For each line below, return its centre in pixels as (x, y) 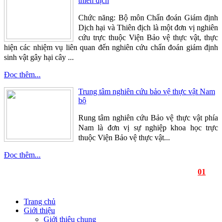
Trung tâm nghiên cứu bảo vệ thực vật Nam (147, 91)
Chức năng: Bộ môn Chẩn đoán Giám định (148, 17)
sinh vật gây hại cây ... (39, 57)
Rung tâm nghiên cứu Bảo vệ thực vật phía (148, 117)
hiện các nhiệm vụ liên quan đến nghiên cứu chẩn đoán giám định (111, 47)
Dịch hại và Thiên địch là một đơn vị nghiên (148, 27)
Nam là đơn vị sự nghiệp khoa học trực (148, 127)
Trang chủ (40, 201)
